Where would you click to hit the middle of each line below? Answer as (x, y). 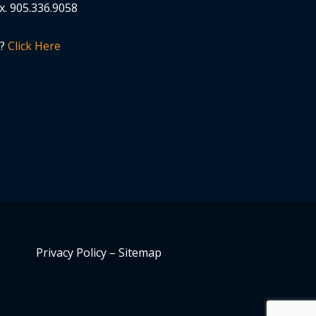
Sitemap (140, 252)
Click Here (34, 45)
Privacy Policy (71, 252)
